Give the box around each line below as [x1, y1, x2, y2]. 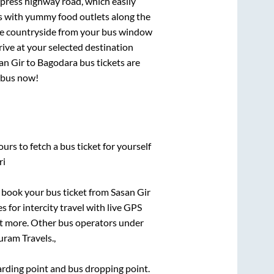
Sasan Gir [110, 186, 150, 198]
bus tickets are [78, 56, 140, 68]
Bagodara [37, 56, 78, 68]
